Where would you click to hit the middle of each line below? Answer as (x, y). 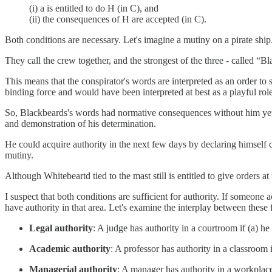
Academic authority (70, 249)
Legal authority (61, 228)
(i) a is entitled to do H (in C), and (94, 8)
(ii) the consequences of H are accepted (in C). (118, 19)
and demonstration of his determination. (80, 124)
